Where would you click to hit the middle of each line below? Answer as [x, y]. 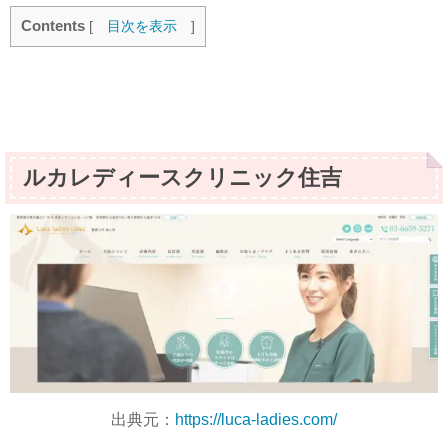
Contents [53, 25]
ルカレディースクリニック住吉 [182, 177]
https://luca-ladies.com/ [256, 419]
